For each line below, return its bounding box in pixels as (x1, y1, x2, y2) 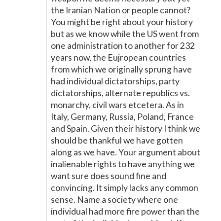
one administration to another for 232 (51, 40, 195, 51)
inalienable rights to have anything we (51, 159, 195, 169)
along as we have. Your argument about (51, 147, 200, 157)
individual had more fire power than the (51, 206, 200, 217)
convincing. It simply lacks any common (51, 183, 198, 193)
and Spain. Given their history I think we (51, 123, 200, 134)
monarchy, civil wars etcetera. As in (51, 100, 184, 110)
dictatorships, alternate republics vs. (51, 88, 190, 98)
